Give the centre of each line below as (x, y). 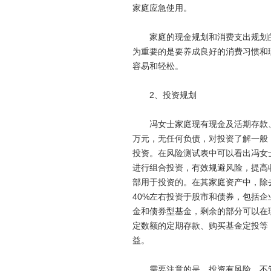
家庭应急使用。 (162, 8)
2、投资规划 (164, 95)
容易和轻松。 (158, 66)
